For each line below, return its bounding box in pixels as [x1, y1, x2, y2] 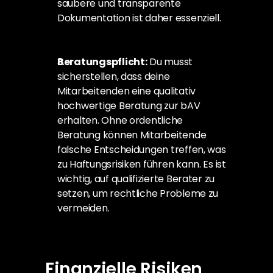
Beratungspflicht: [57, 55, 147, 69]
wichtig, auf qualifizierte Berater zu [57, 172, 215, 186]
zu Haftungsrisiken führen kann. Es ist [57, 157, 226, 171]
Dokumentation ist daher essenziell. [57, 11, 221, 25]
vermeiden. [57, 201, 110, 215]
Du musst [147, 55, 193, 69]
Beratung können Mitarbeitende [57, 128, 207, 142]
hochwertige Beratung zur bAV [57, 99, 200, 113]
